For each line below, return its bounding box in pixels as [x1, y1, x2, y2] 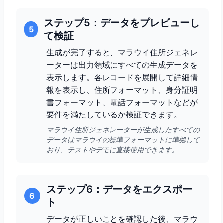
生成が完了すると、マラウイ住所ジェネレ [46, 47, 198, 57]
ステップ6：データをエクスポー [46, 183, 192, 195]
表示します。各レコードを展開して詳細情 [46, 72, 198, 82]
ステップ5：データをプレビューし [44, 17, 200, 29]
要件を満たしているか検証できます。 [46, 110, 182, 119]
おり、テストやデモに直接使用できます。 [46, 145, 179, 154]
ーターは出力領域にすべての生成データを [46, 60, 198, 70]
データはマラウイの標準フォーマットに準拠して [46, 135, 200, 144]
